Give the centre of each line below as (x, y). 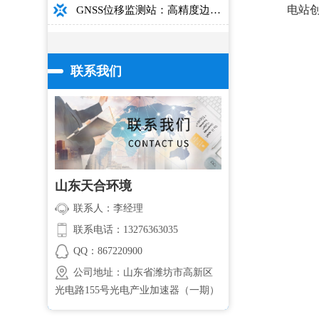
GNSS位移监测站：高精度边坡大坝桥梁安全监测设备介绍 (216, 10)
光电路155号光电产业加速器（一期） (137, 290)
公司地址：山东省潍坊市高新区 (143, 272)
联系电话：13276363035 (126, 229)
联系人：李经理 (109, 208)
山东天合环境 (94, 185)
